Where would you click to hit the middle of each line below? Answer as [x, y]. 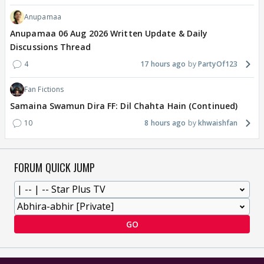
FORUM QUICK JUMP [55, 168]
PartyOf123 [218, 64]
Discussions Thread [50, 47]
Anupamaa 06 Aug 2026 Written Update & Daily [109, 34]
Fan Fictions [44, 90]
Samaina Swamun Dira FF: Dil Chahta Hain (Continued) [124, 106]
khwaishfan [218, 123]
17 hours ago [163, 64]
